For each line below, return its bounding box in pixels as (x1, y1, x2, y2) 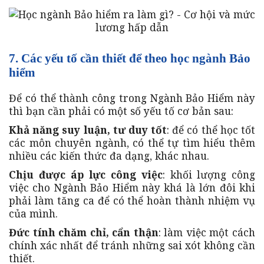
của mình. (9, 206, 58, 221)
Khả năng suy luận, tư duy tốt (9, 123, 167, 137)
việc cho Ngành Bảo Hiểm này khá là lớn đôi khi (9, 180, 255, 195)
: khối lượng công (162, 167, 255, 182)
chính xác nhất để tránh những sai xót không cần (9, 238, 255, 253)
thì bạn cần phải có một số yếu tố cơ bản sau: (9, 104, 233, 118)
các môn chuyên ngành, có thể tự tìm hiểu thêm (9, 136, 255, 150)
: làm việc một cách (158, 225, 256, 240)
